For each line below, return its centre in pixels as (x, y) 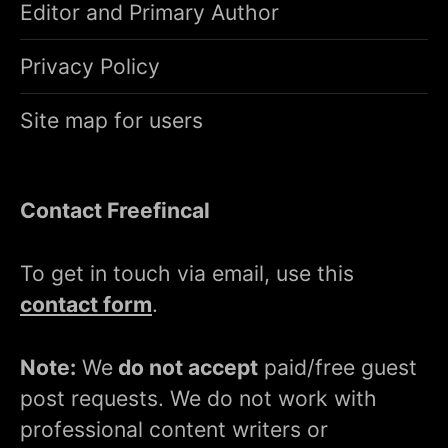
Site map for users (111, 120)
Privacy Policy (90, 66)
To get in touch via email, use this (187, 273)
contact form (86, 304)
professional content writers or (174, 428)
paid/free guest (337, 366)
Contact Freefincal (115, 210)
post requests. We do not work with (198, 397)
